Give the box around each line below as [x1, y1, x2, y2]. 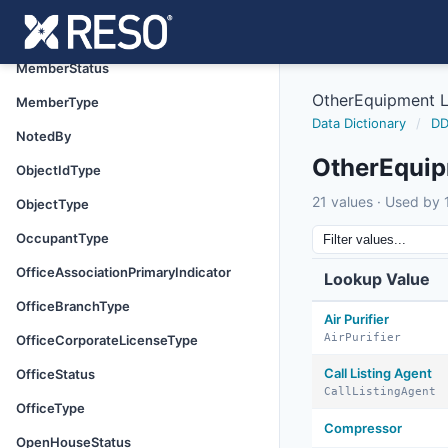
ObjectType [16, 196, 89, 212]
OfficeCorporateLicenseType [16, 332, 198, 348]
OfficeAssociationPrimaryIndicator [16, 264, 231, 280]
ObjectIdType [16, 162, 101, 178]
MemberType [16, 94, 99, 110]
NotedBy [16, 128, 71, 144]
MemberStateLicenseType [16, 26, 181, 42]
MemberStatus [16, 60, 109, 76]
